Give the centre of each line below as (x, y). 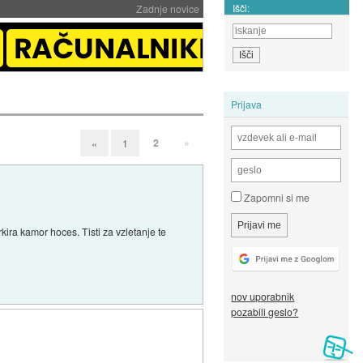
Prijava (247, 104)
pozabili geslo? (265, 312)
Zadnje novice (167, 9)
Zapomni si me (276, 198)
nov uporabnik (263, 297)
